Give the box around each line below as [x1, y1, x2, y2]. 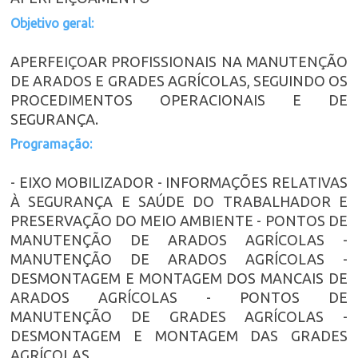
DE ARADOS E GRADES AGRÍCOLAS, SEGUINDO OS [10, 72, 348, 89]
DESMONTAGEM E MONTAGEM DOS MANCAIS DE [10, 270, 348, 287]
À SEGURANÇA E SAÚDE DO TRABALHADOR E [10, 193, 348, 210]
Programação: [10, 137, 92, 152]
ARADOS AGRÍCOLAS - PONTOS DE [10, 289, 348, 306]
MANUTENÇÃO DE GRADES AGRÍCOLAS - [10, 308, 348, 325]
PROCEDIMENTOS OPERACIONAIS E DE [10, 91, 348, 108]
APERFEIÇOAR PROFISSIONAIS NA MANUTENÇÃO [10, 53, 348, 70]
